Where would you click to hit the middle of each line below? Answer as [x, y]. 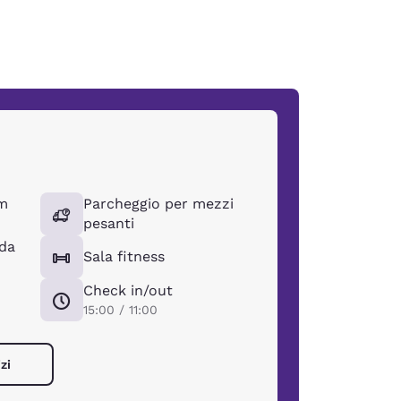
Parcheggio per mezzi [158, 203]
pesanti [108, 223]
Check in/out [128, 290]
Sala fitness [124, 256]
